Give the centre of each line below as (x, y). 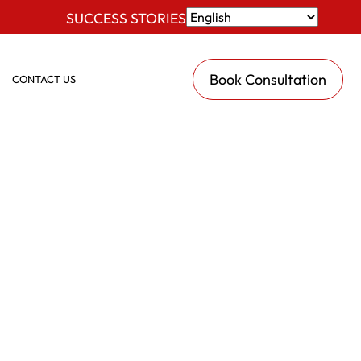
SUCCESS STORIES (126, 18)
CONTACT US (44, 79)
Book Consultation (268, 79)
